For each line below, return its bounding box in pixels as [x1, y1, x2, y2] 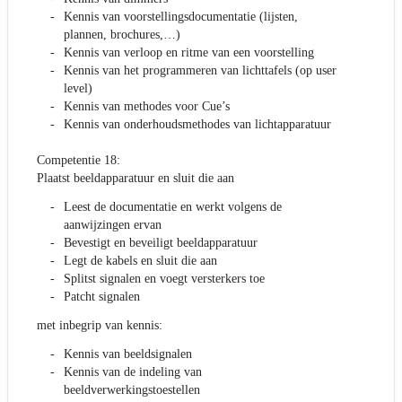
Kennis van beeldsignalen [64, 347, 192, 362]
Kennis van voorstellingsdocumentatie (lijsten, [64, 10, 298, 24]
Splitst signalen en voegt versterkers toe [64, 272, 265, 286]
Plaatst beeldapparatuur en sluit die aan [37, 171, 234, 186]
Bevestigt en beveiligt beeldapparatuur [64, 236, 258, 250]
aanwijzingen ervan [64, 218, 162, 232]
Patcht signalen [64, 290, 140, 304]
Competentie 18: [37, 153, 120, 168]
